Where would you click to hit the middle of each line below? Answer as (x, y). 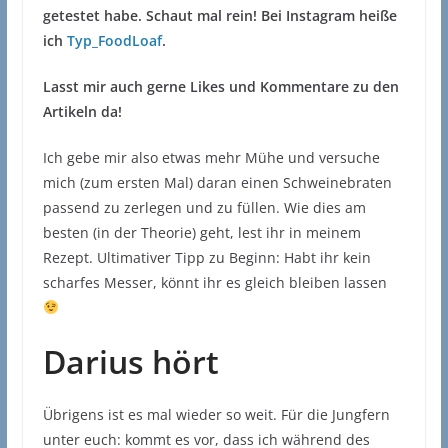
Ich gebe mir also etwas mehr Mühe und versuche (211, 158)
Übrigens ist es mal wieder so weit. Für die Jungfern (216, 415)
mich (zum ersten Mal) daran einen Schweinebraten (217, 183)
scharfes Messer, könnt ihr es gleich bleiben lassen (214, 283)
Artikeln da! (82, 112)
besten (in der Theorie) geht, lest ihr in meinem (201, 233)
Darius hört (130, 362)
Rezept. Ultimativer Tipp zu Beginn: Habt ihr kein (206, 258)
